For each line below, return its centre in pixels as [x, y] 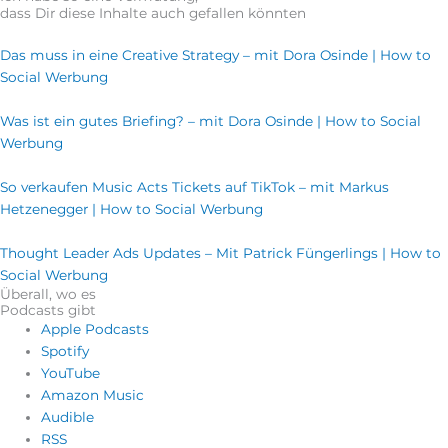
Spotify [65, 351]
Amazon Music [93, 395]
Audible [68, 417]
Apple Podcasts [95, 329]
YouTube [71, 373]
